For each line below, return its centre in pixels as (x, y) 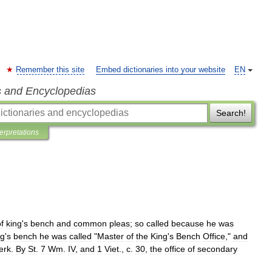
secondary (217, 249)
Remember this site (50, 70)
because (188, 223)
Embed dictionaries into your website (161, 70)
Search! (231, 113)
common (90, 223)
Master (110, 236)
